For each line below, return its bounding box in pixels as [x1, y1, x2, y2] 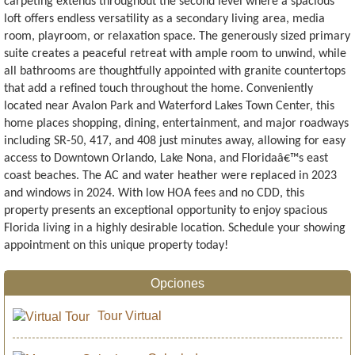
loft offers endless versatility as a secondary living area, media [4, 12, 325, 25]
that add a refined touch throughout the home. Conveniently [4, 82, 313, 95]
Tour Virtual [97, 309, 162, 323]
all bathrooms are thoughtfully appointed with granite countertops [4, 64, 345, 78]
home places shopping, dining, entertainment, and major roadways [4, 116, 349, 130]
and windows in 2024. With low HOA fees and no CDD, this [4, 186, 304, 200]
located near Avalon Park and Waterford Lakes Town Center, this [4, 99, 334, 113]
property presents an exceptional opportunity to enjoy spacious [4, 204, 327, 217]
